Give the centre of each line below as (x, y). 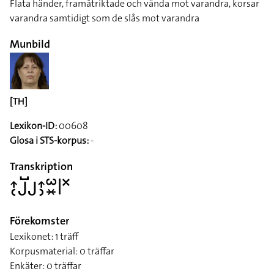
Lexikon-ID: (33, 125)
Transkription (41, 166)
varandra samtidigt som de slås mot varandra (105, 18)
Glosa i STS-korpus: (49, 140)
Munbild (30, 44)
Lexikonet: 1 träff (44, 236)
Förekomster (39, 220)
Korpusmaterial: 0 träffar (62, 251)
